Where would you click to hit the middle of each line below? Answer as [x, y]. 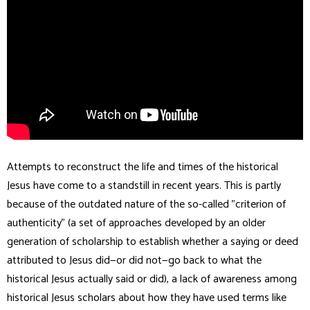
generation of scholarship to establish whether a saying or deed [153, 242]
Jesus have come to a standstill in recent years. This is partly [144, 186]
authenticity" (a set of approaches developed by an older [136, 224]
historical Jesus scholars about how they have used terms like [147, 298]
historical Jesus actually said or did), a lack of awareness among [152, 280]
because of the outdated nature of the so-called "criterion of [146, 205]
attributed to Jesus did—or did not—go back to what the [134, 261]
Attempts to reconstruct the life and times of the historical [143, 167]
